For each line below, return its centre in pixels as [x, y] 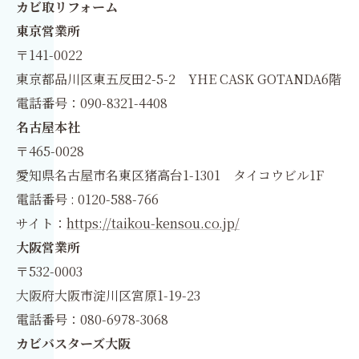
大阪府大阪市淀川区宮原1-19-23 [108, 296]
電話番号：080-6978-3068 [92, 320]
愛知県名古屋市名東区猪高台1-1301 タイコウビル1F [170, 175]
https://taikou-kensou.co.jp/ [153, 224]
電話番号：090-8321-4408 [92, 103]
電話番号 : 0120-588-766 [87, 200]
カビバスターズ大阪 [73, 344]
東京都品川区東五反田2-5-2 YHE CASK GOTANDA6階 [179, 79]
